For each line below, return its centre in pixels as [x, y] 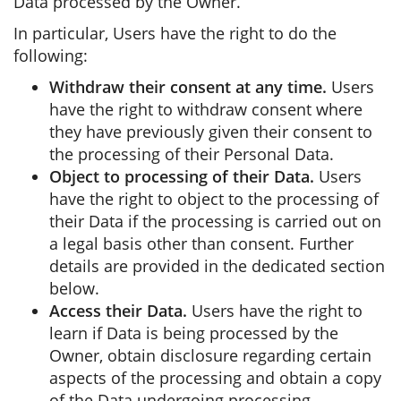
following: [51, 55]
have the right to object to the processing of [214, 199]
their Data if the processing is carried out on [215, 221]
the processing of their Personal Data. [192, 154]
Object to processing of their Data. [182, 176]
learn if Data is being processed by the [194, 333]
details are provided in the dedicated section [217, 266]
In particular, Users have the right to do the [175, 33]
